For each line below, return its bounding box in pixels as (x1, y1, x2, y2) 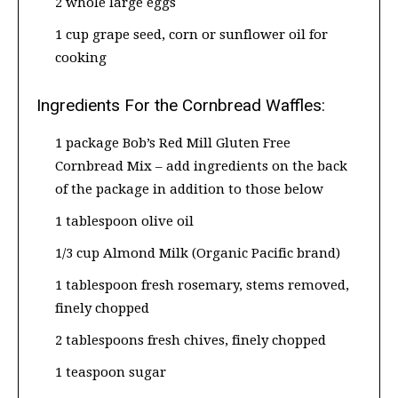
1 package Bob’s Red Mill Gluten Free (55, 135, 291, 152)
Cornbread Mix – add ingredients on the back (55, 158, 347, 175)
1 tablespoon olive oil (55, 213, 194, 230)
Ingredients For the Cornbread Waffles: (36, 95, 325, 116)
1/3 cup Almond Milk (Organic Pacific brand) (55, 245, 340, 262)
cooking (55, 50, 107, 67)
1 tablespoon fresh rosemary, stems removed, (55, 277, 349, 294)
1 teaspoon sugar (55, 364, 166, 381)
